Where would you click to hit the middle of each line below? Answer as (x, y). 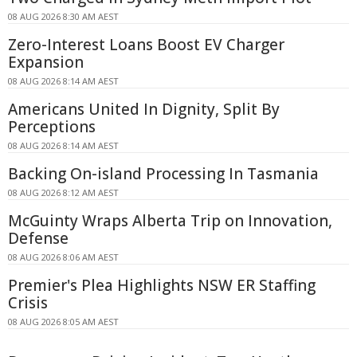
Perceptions (52, 127)
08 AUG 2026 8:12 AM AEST (63, 193)
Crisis (28, 303)
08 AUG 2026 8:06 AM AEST (63, 257)
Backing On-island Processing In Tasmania (163, 174)
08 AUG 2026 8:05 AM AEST (63, 322)
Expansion (46, 63)
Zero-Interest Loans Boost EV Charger (146, 45)
